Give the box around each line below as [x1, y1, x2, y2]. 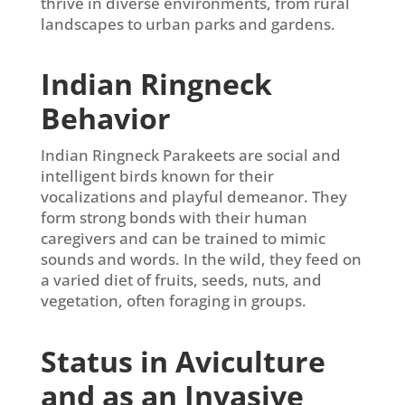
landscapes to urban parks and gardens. [40, 13, 335, 34]
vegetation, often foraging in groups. [40, 290, 306, 312]
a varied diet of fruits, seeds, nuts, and [40, 269, 322, 291]
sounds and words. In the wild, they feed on [40, 249, 362, 270]
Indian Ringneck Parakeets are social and [40, 145, 341, 166]
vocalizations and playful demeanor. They [40, 186, 347, 208]
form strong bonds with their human [40, 207, 307, 229]
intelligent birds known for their [40, 165, 274, 187]
